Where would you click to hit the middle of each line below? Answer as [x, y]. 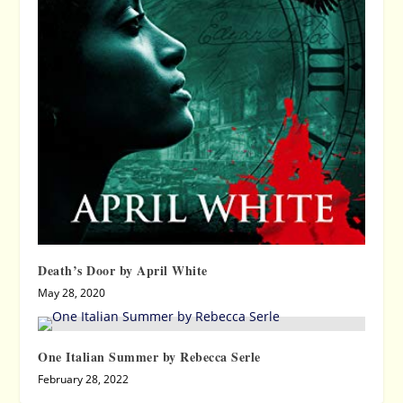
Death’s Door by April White [123, 271]
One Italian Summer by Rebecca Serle [149, 357]
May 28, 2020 [72, 293]
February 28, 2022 [84, 380]
